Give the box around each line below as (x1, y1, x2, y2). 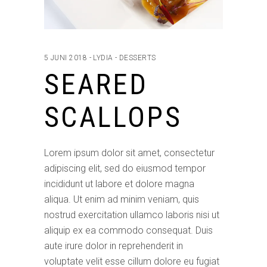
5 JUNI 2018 (44, 54, 88, 63)
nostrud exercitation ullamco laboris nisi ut (44, 209, 219, 221)
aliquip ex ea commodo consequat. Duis (44, 225, 213, 237)
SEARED (44, 67, 148, 102)
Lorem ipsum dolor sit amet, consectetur (44, 147, 215, 159)
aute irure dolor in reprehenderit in (44, 240, 183, 252)
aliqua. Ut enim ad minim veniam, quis (44, 194, 199, 206)
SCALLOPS (44, 100, 182, 135)
